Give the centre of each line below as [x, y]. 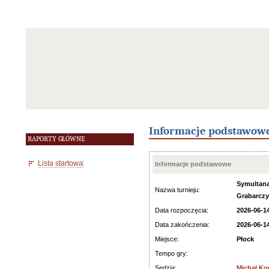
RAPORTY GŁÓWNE [56, 139]
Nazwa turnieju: [177, 190]
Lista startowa [60, 163]
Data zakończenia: [182, 225]
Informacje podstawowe [193, 164]
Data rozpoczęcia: [182, 210]
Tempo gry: [171, 253]
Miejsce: [167, 239]
